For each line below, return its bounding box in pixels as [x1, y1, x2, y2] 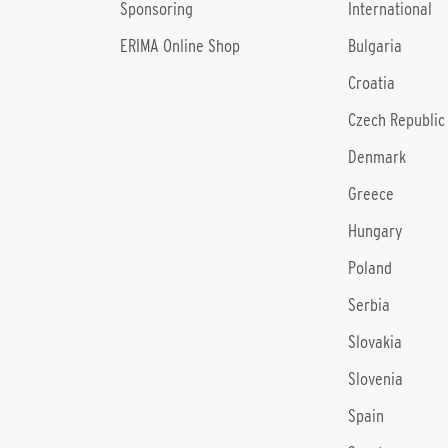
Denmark [348, 147, 406, 167]
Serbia [348, 295, 390, 315]
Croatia [348, 73, 395, 93]
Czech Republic [348, 110, 445, 130]
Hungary [348, 221, 402, 241]
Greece [348, 184, 394, 204]
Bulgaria [348, 36, 402, 56]
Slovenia [348, 369, 403, 389]
